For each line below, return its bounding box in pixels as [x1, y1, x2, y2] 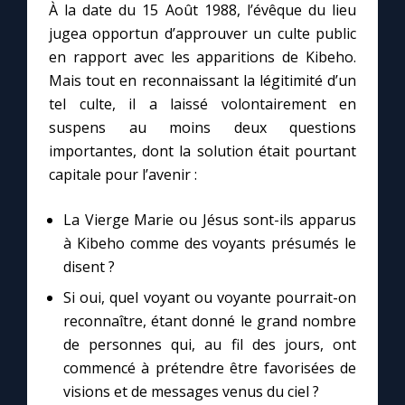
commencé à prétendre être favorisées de [63, 358, 356, 379]
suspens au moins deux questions [49, 118, 356, 138]
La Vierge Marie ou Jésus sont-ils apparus [63, 210, 356, 231]
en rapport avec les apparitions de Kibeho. [49, 47, 356, 68]
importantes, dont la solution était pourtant [49, 141, 356, 162]
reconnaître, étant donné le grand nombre [63, 311, 356, 332]
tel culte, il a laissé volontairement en [49, 94, 356, 115]
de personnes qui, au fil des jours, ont [63, 334, 356, 355]
